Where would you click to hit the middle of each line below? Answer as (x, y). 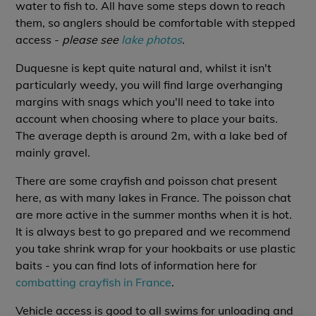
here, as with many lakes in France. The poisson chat (154, 197)
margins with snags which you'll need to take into (145, 102)
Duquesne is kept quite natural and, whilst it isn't (144, 68)
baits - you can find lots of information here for (136, 265)
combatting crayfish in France (94, 282)
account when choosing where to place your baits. (147, 119)
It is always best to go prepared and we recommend (153, 231)
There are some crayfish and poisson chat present (147, 181)
